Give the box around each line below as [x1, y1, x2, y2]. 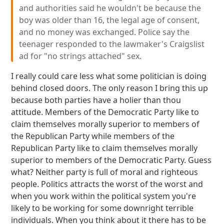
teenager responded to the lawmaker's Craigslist [19, 38, 205, 49]
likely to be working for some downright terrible [11, 202, 194, 213]
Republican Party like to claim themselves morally [11, 142, 198, 153]
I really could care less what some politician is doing [11, 70, 207, 81]
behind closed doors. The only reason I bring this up [11, 82, 208, 93]
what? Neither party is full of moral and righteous [11, 166, 198, 177]
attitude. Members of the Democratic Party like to [11, 106, 199, 117]
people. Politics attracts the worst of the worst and [11, 178, 203, 189]
